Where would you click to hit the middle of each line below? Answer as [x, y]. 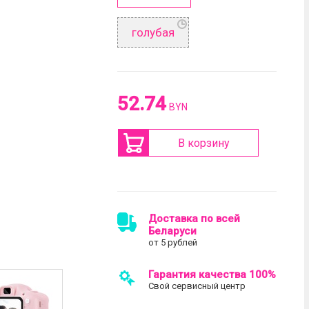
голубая [153, 32]
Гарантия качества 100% [212, 275]
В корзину [203, 143]
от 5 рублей [173, 242]
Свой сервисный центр [197, 286]
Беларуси [173, 231]
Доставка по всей [195, 219]
